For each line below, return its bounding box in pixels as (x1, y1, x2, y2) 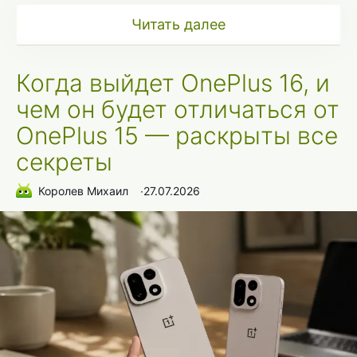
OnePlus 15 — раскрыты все (16, 121, 338, 151)
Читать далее (131, 16, 226, 33)
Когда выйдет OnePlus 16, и (16, 69, 330, 98)
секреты (16, 147, 112, 177)
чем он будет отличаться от (16, 95, 339, 124)
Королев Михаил (38, 183, 128, 198)
